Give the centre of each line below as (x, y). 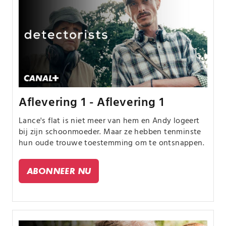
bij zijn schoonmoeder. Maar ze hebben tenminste (110, 132)
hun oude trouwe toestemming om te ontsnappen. (111, 144)
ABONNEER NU (59, 171)
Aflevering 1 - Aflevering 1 (92, 103)
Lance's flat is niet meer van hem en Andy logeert (109, 121)
